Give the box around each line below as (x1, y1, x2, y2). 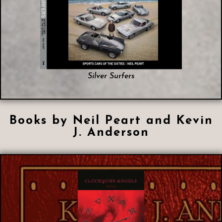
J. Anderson (73, 127, 149, 139)
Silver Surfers (87, 72, 135, 81)
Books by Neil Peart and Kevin (9, 115, 213, 127)
